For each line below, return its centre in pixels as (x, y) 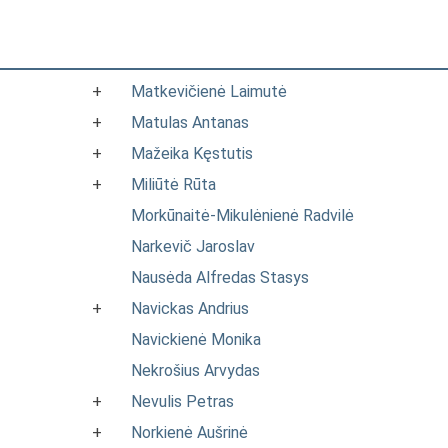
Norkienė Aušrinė (189, 432)
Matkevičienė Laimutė (209, 91)
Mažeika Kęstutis (192, 153)
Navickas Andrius (190, 308)
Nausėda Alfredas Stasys (220, 277)
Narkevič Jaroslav (193, 246)
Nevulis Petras (182, 401)
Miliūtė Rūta (173, 184)
